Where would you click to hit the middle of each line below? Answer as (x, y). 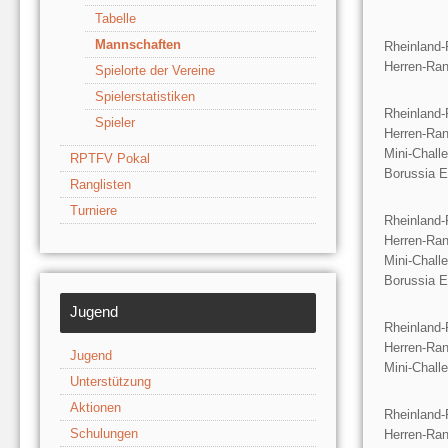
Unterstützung (110, 381)
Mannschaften (138, 44)
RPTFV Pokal (110, 158)
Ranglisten (100, 184)
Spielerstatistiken (145, 96)
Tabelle (115, 18)
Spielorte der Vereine (155, 70)
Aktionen (95, 407)
